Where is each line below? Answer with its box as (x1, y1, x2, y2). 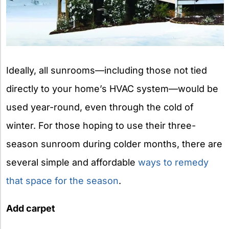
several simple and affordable (6, 156, 138, 168)
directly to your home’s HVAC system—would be (6, 83, 218, 94)
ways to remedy (138, 156, 209, 168)
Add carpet (6, 202, 55, 214)
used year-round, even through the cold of (6, 101, 194, 112)
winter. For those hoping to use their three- (6, 120, 196, 131)
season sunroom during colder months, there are (6, 138, 222, 149)
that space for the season (6, 175, 119, 186)
